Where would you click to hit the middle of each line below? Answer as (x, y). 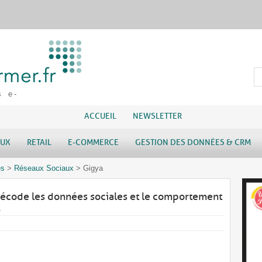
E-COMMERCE (93, 142)
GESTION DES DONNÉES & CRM (193, 142)
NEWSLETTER (157, 116)
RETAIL (39, 142)
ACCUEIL (100, 116)
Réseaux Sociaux (44, 168)
